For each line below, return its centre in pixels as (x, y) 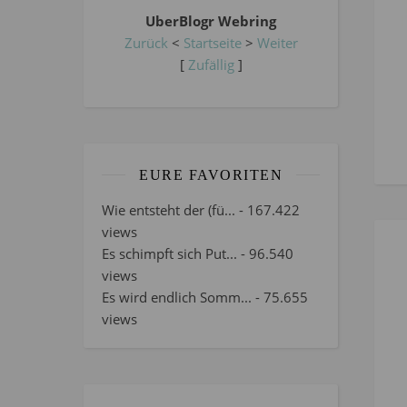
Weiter (277, 42)
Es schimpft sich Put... (169, 253)
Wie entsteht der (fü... (169, 209)
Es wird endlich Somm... (177, 297)
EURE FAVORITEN (211, 174)
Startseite (212, 42)
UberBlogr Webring (211, 20)
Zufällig (211, 64)
